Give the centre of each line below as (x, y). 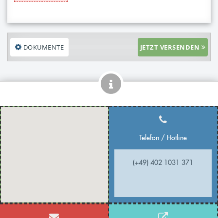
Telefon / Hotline (163, 137)
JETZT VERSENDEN (170, 47)
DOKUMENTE (43, 47)
